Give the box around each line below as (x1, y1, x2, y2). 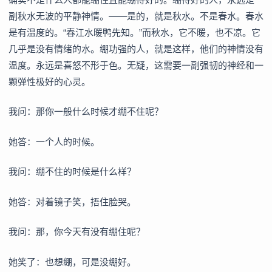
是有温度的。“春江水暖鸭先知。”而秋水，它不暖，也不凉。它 (8, 27, 260, 38)
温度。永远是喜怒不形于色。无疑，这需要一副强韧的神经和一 (8, 59, 263, 70)
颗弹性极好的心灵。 (8, 76, 90, 87)
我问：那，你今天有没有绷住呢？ (8, 226, 145, 237)
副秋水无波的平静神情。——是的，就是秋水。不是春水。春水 (8, 10, 263, 21)
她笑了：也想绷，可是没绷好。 (8, 256, 136, 267)
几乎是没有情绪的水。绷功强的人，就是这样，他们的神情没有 (8, 43, 263, 54)
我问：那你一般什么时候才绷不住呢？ (8, 106, 163, 117)
